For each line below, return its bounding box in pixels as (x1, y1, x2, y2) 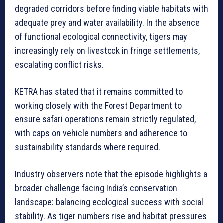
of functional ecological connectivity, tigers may (15, 31, 187, 42)
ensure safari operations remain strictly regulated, (15, 113, 196, 124)
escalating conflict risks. (15, 59, 104, 70)
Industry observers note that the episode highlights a (15, 168, 207, 179)
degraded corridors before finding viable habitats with (15, 3, 208, 14)
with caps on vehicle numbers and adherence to (15, 127, 187, 138)
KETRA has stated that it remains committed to (15, 86, 183, 97)
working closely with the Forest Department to (15, 100, 182, 111)
